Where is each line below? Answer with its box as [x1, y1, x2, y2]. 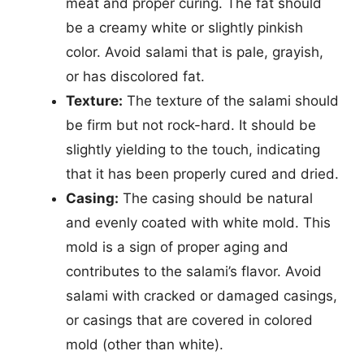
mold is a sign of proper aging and [66, 239, 288, 255]
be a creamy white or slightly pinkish [66, 19, 303, 36]
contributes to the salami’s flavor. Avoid [66, 263, 322, 279]
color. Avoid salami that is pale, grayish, [66, 44, 323, 60]
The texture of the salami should [123, 93, 339, 109]
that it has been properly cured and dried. [66, 166, 339, 182]
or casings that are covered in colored [66, 312, 313, 328]
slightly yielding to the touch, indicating [66, 141, 320, 158]
